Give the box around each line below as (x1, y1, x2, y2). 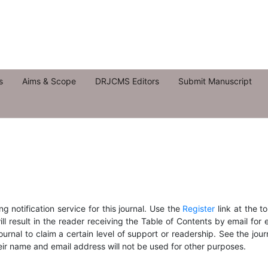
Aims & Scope (22, 76, 76, 87)
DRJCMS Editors (95, 76, 159, 87)
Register (182, 203, 215, 214)
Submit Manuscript (178, 76, 252, 87)
